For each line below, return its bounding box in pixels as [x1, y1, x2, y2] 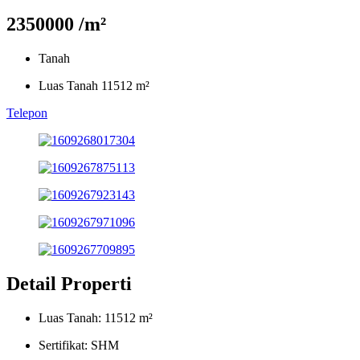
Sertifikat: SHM [39, 337, 119, 352]
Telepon [6, 105, 47, 120]
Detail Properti [6, 272, 132, 294]
